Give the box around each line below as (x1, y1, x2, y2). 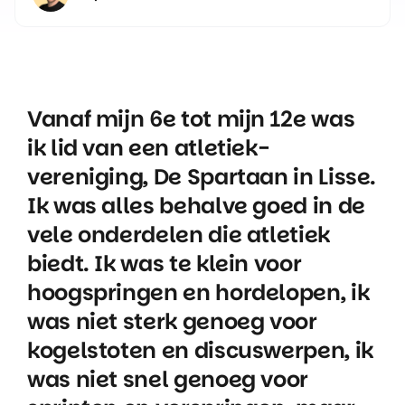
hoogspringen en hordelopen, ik (26, 278, 370, 307)
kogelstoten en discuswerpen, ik (26, 335, 373, 365)
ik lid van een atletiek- (26, 133, 269, 163)
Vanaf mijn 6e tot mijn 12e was (26, 104, 355, 134)
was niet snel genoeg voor (26, 364, 308, 394)
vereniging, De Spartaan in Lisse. (26, 162, 377, 192)
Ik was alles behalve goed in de (26, 191, 365, 221)
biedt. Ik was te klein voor (26, 249, 302, 278)
